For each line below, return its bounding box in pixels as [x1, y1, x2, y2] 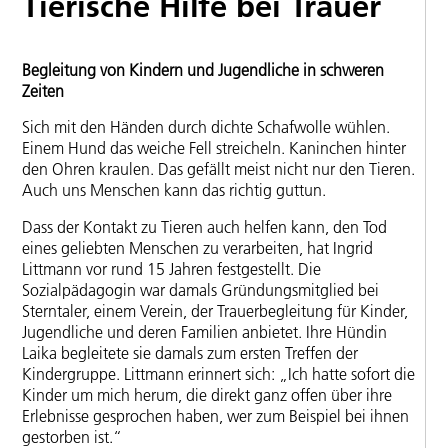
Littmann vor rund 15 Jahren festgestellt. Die [22, 258, 321, 279]
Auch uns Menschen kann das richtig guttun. [22, 180, 326, 201]
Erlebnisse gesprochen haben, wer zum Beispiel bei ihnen [22, 405, 409, 426]
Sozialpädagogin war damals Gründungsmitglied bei [22, 279, 379, 300]
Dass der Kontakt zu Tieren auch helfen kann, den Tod [22, 216, 387, 237]
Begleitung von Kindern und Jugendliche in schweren [22, 59, 384, 80]
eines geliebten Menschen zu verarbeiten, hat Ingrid [22, 237, 373, 258]
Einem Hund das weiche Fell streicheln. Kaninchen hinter [22, 138, 406, 159]
